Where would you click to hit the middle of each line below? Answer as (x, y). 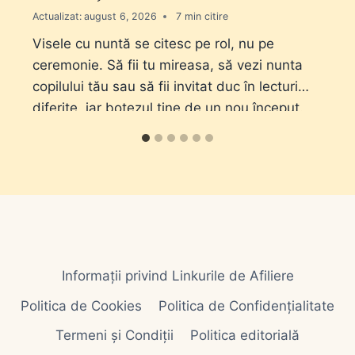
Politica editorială (244, 335)
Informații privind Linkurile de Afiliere (177, 276)
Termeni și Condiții (115, 335)
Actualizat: (57, 17)
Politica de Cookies (82, 305)
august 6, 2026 (121, 17)
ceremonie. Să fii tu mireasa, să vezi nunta (168, 65)
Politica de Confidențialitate (246, 305)
